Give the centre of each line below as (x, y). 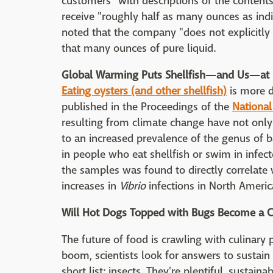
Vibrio (133, 186)
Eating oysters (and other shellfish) (144, 91)
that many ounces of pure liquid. (139, 48)
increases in (90, 186)
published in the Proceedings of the (147, 107)
